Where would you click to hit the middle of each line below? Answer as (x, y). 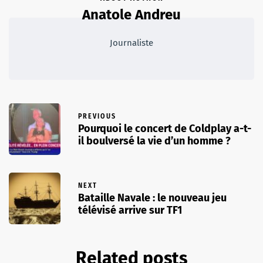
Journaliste (131, 43)
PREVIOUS (97, 117)
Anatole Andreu (131, 14)
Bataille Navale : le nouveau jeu (152, 198)
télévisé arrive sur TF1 (130, 210)
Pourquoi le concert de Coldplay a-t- (165, 129)
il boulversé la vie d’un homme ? (154, 141)
